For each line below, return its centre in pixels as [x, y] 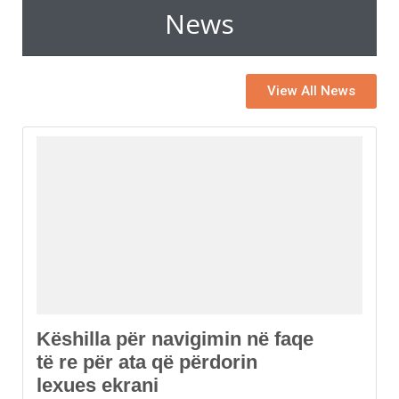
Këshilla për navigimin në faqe [175, 339]
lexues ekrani [98, 386]
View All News [311, 91]
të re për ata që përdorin [147, 362]
